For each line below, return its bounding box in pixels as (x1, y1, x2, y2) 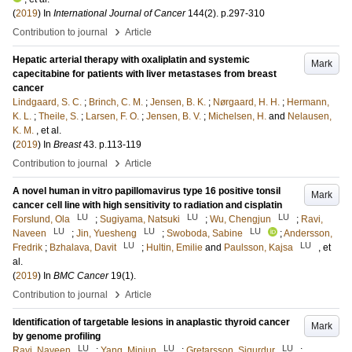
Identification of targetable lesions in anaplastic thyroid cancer (13, 317, 290, 328)
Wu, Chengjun (210, 214, 271, 225)
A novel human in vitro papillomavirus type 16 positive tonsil (13, 185, 280, 196)
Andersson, (284, 228, 332, 239)
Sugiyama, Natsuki (100, 214, 180, 225)
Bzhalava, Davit (49, 242, 116, 253)
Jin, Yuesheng (76, 228, 137, 239)
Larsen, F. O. (86, 111, 139, 122)
